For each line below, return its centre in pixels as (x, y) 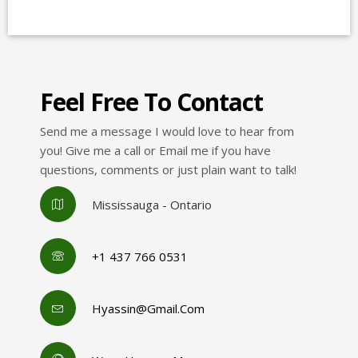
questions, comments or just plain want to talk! (168, 169)
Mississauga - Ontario (152, 205)
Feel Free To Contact (151, 102)
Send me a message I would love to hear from (167, 131)
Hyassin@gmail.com (148, 308)
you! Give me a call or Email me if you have (155, 150)
